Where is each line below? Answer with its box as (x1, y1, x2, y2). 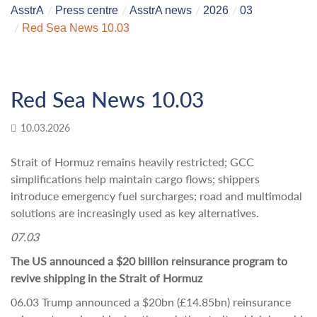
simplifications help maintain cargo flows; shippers (11, 172, 260, 185)
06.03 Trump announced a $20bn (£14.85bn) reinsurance (11, 295, 291, 309)
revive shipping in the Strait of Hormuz (11, 271, 202, 284)
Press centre (55, 4, 118, 16)
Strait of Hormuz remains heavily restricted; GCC (11, 155, 254, 168)
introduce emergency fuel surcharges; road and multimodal (11, 189, 302, 202)
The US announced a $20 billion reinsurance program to (11, 254, 287, 267)
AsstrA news (129, 4, 192, 16)
